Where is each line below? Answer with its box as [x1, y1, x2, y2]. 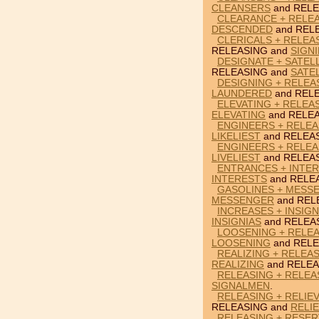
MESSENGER [211, 195, 274, 206]
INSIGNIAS [211, 216, 261, 227]
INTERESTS [211, 174, 267, 184]
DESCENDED [211, 24, 273, 35]
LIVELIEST [211, 152, 261, 163]
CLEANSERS [211, 3, 271, 14]
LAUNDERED [211, 88, 272, 99]
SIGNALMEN [211, 281, 270, 291]
